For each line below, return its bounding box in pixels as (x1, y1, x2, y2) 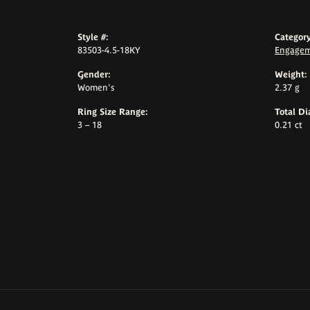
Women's (77, 82, 114, 93)
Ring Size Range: (77, 107, 148, 118)
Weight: (275, 69, 307, 80)
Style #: (77, 32, 109, 43)
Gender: (77, 69, 111, 80)
